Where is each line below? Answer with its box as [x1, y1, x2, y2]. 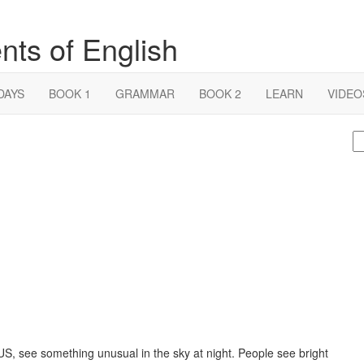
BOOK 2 [199, 85, 241, 102]
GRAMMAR [115, 85, 175, 102]
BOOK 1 [49, 85, 91, 102]
